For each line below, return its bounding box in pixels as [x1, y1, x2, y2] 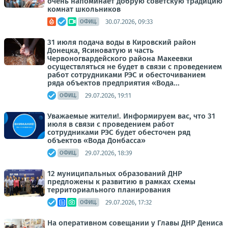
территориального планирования [47, 185, 170, 194]
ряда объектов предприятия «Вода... [47, 78, 180, 88]
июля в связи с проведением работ [47, 120, 174, 129]
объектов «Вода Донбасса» [47, 136, 146, 145]
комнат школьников [47, 5, 121, 14]
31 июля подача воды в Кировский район [47, 38, 196, 47]
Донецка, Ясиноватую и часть [47, 46, 154, 55]
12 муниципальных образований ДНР [47, 169, 182, 178]
